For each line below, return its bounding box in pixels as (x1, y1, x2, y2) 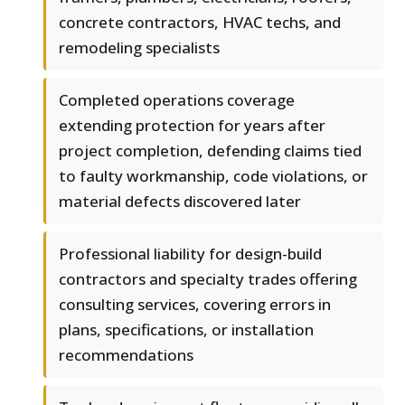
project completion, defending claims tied (59, 140, 362, 162)
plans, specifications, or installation (59, 319, 314, 341)
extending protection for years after (59, 115, 325, 137)
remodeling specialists (59, 37, 220, 59)
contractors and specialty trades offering (59, 268, 357, 290)
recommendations (59, 344, 193, 366)
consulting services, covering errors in (59, 294, 331, 316)
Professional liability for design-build (59, 243, 322, 265)
